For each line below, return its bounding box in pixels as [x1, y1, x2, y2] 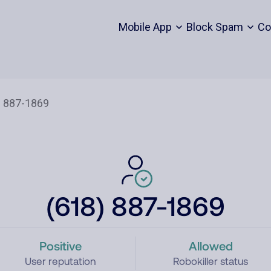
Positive [39, 238, 82, 253]
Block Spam [186, 21, 243, 33]
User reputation [24, 255, 96, 267]
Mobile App [118, 21, 172, 33]
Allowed [188, 238, 233, 253]
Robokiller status [173, 255, 249, 267]
